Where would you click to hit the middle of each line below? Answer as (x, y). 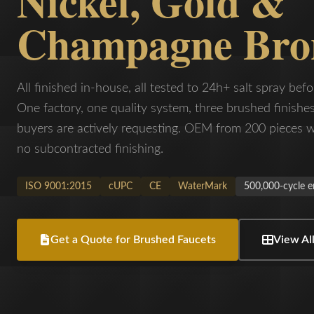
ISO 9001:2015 (59, 186)
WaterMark (203, 186)
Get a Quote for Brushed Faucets (133, 239)
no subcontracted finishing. (90, 149)
